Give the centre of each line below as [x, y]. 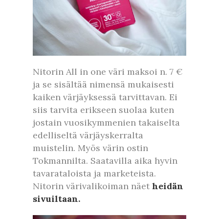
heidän [168, 186]
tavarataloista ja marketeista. [94, 173]
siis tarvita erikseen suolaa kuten [103, 109]
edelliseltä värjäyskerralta [88, 135]
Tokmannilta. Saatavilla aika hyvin [105, 160]
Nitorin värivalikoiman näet [92, 186]
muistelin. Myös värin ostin [90, 148]
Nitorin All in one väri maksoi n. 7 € [108, 71]
